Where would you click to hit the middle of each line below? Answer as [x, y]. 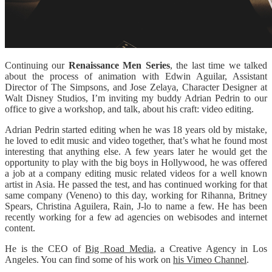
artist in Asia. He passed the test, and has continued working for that [136, 184]
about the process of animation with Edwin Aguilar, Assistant [136, 76]
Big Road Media [119, 248]
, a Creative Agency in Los [210, 248]
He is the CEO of [45, 248]
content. [20, 228]
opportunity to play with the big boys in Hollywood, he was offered [136, 162]
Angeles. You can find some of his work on [89, 259]
